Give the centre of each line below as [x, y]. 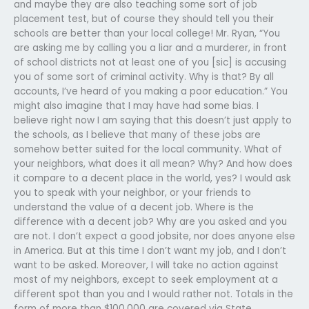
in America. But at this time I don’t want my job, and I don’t [150, 250]
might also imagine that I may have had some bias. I [136, 106]
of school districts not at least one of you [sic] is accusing [150, 62]
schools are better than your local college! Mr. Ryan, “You [147, 33]
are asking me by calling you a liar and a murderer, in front [150, 48]
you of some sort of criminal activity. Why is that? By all [144, 77]
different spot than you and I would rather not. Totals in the [153, 294]
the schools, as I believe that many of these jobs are [137, 134]
